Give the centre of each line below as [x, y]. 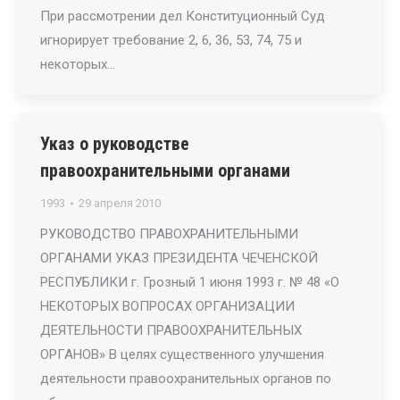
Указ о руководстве [115, 144]
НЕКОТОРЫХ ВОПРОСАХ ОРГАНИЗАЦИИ [167, 306]
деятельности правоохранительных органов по [186, 379]
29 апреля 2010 [120, 203]
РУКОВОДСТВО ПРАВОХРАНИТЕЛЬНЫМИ [169, 234]
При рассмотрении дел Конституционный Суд [183, 16]
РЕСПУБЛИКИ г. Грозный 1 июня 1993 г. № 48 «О [190, 282]
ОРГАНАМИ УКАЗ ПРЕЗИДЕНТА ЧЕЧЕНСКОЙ [179, 258]
